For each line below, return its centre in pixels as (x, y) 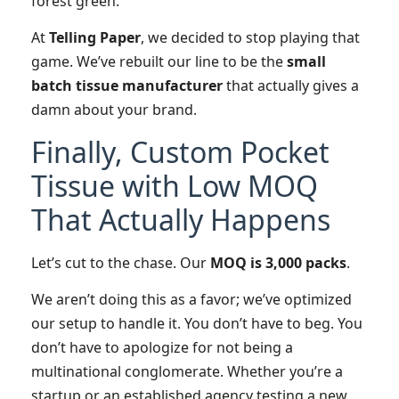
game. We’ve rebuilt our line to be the (159, 62)
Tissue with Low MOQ (175, 185)
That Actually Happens (181, 219)
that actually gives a (291, 86)
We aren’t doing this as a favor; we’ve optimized (191, 300)
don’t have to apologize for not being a (162, 348)
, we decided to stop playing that (250, 38)
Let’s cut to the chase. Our (121, 262)
